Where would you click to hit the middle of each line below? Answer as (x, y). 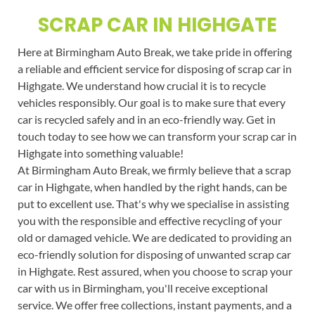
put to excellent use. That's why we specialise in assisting (153, 203)
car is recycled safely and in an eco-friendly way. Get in (146, 119)
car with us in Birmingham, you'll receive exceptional (142, 288)
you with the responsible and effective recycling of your (149, 220)
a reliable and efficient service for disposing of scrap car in (154, 68)
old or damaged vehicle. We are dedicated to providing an (154, 237)
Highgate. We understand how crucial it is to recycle (141, 85)
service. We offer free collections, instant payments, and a (154, 304)
